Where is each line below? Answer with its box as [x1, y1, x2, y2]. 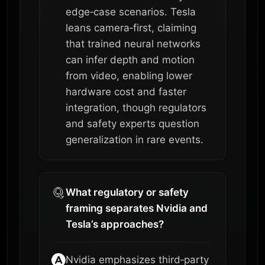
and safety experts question [66, 117, 199, 130]
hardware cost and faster [66, 85, 186, 98]
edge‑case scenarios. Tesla [66, 5, 196, 18]
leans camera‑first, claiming [66, 21, 196, 34]
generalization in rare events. [66, 133, 203, 146]
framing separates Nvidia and [66, 202, 208, 214]
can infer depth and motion [66, 53, 195, 66]
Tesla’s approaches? [66, 218, 164, 230]
